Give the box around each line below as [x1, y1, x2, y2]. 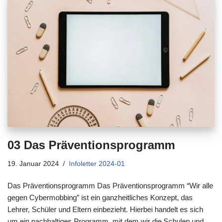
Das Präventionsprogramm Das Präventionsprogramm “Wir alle [7, 181, 213, 190]
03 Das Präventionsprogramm [7, 138, 175, 152]
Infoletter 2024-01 [69, 160, 125, 167]
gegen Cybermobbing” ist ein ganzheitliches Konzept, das [7, 193, 193, 202]
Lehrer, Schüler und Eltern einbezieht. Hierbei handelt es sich [7, 205, 203, 214]
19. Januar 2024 [7, 160, 59, 167]
